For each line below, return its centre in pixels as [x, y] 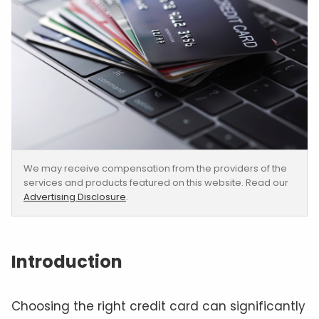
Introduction [67, 262]
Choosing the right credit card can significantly [158, 307]
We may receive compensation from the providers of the [155, 169]
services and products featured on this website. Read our [156, 183]
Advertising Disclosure [75, 197]
